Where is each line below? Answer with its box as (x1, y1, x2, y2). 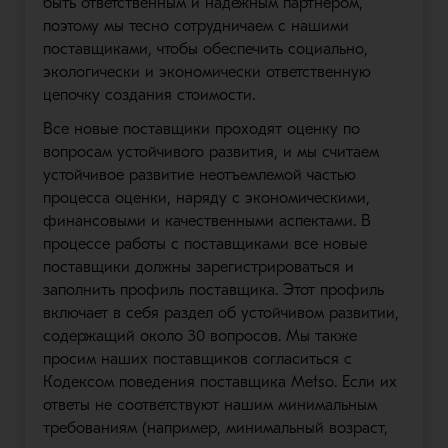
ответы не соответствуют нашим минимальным (42, 396, 377, 414)
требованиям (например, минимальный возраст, (42, 419, 388, 437)
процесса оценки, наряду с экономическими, (42, 189, 370, 207)
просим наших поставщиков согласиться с (42, 350, 352, 368)
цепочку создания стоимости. (42, 86, 255, 104)
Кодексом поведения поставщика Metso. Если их (42, 373, 397, 391)
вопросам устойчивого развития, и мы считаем (42, 143, 379, 161)
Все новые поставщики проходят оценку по (42, 120, 360, 138)
